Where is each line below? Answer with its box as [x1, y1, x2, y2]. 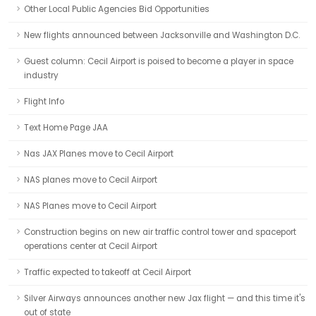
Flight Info [24, 96, 64, 107]
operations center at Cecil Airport [24, 241, 157, 252]
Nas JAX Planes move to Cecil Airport [24, 148, 174, 159]
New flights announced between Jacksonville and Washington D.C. [24, 30, 300, 41]
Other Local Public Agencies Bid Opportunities [24, 4, 209, 15]
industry [24, 70, 59, 81]
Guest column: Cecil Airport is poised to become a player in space [24, 56, 293, 67]
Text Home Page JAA [24, 122, 108, 133]
